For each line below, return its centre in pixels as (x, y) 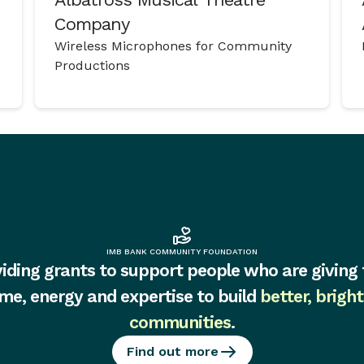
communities (180, 322)
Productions (92, 66)
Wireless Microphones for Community (173, 46)
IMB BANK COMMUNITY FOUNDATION (182, 251)
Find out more (172, 351)
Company (91, 24)
